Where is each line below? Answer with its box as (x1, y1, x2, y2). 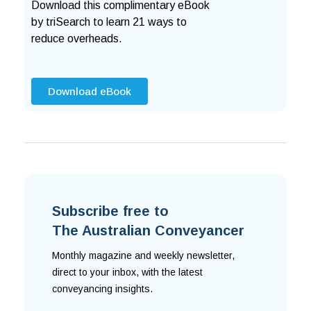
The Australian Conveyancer (52, 223, 244, 239)
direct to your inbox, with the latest (52, 267, 203, 278)
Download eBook (48, 85, 131, 98)
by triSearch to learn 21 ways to (31, 16, 187, 28)
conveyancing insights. (52, 283, 155, 295)
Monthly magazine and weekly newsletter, (52, 250, 235, 262)
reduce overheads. (31, 33, 122, 45)
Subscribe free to (52, 203, 169, 219)
